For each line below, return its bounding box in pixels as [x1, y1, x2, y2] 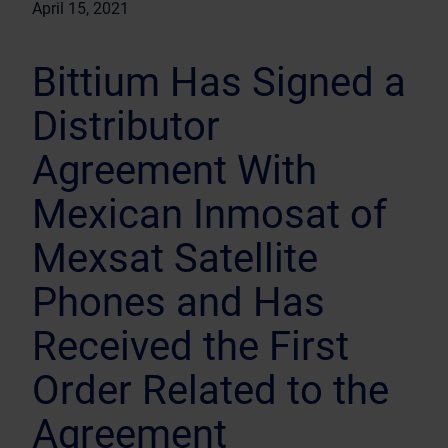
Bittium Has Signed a [32, 59, 406, 106]
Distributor [32, 103, 220, 150]
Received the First [32, 323, 349, 370]
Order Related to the [32, 367, 389, 414]
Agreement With [32, 147, 317, 194]
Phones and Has [32, 279, 325, 326]
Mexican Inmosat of [32, 191, 387, 238]
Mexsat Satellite [32, 235, 318, 282]
